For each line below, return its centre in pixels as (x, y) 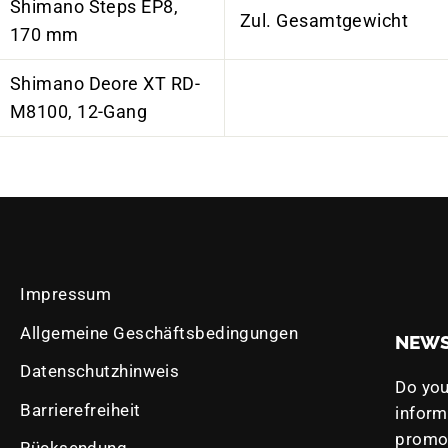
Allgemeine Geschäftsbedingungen (159, 332)
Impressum (66, 294)
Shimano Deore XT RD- (105, 83)
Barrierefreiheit (80, 409)
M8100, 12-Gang (79, 111)
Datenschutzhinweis (100, 371)
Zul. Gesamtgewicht (326, 20)
